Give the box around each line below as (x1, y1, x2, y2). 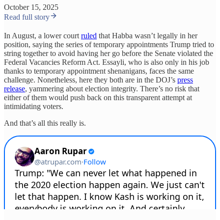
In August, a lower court (4, 31, 81, 40)
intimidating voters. (4, 102, 63, 111)
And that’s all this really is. (4, 119, 86, 128)
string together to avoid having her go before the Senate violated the (4, 49, 213, 58)
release (4, 84, 25, 93)
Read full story (4, 13, 50, 22)
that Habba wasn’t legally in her (97, 31, 197, 40)
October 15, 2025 (4, 3, 58, 12)
